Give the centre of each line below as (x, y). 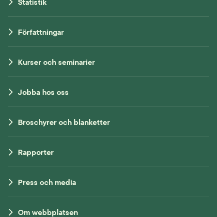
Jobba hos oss (44, 92)
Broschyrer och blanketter (64, 122)
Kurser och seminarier (57, 62)
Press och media (47, 182)
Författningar (41, 32)
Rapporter (36, 152)
